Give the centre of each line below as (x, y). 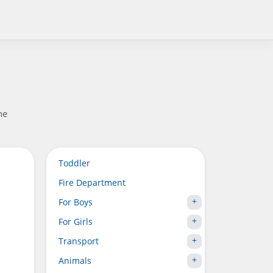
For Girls (76, 222)
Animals (75, 261)
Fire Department (92, 183)
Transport (79, 241)
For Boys (76, 202)
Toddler (74, 163)
